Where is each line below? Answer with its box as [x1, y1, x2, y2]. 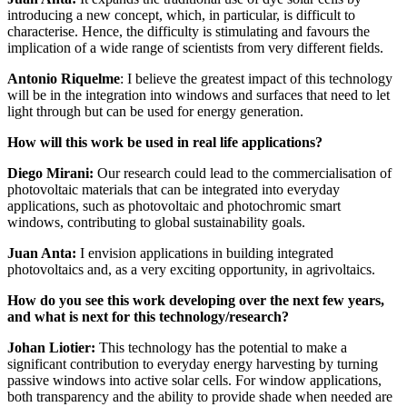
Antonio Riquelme [7, 71, 120, 87]
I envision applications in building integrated [76, 245, 333, 262]
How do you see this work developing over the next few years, [7, 293, 384, 309]
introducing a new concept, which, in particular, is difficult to [7, 7, 355, 24]
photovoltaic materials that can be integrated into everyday [7, 182, 340, 198]
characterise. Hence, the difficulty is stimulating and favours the [7, 24, 370, 40]
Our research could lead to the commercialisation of [94, 165, 392, 182]
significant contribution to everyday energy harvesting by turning [7, 356, 378, 372]
